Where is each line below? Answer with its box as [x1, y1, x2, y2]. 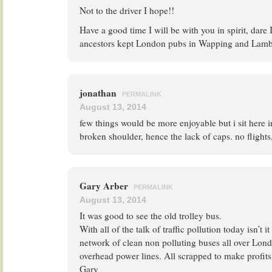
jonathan [80, 86, 119, 100]
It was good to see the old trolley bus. [80, 209, 222, 222]
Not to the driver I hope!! [80, 4, 174, 16]
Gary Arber [80, 179, 131, 192]
